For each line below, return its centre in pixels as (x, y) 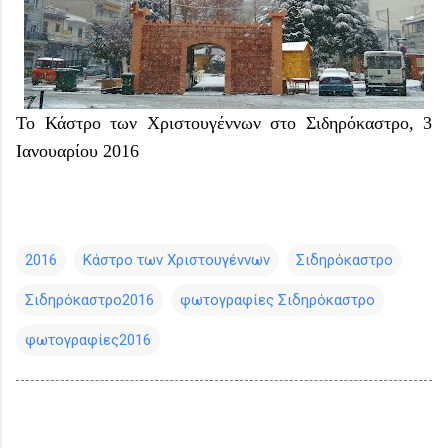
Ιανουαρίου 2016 (80, 150)
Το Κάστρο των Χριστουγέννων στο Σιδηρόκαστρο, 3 (224, 122)
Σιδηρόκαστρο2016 (89, 299)
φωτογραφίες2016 (88, 339)
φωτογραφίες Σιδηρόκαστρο (277, 299)
